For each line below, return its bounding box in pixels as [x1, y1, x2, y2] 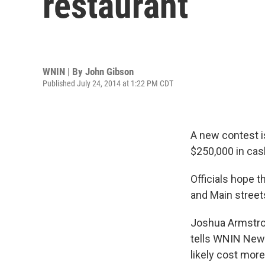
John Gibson [85, 65, 134, 77]
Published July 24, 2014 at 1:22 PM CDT [43, 78, 173, 88]
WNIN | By [43, 65, 85, 77]
